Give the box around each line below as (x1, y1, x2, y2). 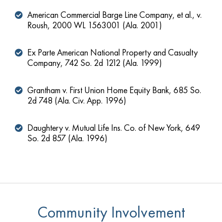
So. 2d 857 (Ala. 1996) (27, 132, 108, 144)
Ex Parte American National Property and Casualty (27, 47, 198, 58)
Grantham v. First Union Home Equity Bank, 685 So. (27, 84, 201, 96)
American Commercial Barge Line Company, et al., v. (27, 9, 202, 21)
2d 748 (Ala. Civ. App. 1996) (27, 95, 126, 107)
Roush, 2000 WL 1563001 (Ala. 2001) (27, 19, 162, 31)
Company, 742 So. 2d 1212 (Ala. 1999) (27, 57, 162, 69)
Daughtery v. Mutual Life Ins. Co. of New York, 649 (27, 122, 200, 134)
